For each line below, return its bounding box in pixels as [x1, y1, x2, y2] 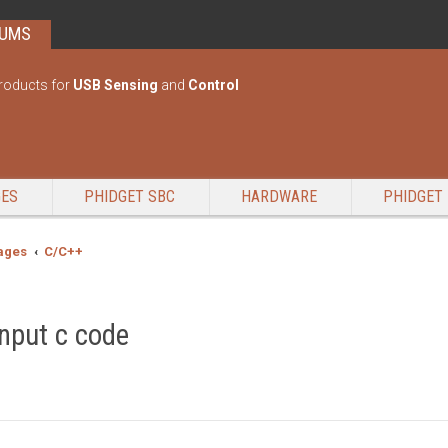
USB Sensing [73, 77, 158, 93]
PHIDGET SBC [84, 187, 175, 206]
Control [188, 77, 239, 93]
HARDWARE [241, 187, 317, 206]
